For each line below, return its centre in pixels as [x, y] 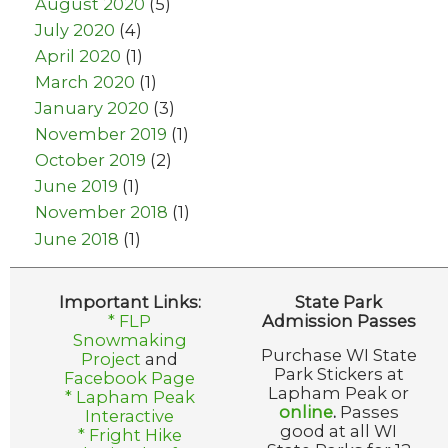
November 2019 [101, 134]
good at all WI [338, 430]
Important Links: [129, 301]
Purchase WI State [338, 354]
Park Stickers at [338, 373]
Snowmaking [129, 339]
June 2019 [76, 186]
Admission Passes [338, 320]
